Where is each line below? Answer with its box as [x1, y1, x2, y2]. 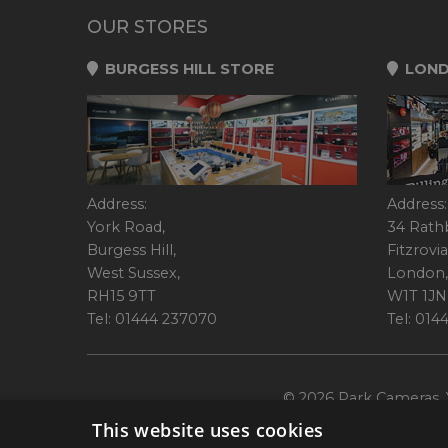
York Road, [87, 217, 165, 236]
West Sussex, [87, 263, 180, 282]
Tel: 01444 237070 [87, 309, 217, 328]
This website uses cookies [92, 418, 324, 442]
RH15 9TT [87, 286, 156, 305]
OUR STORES [87, 15, 208, 37]
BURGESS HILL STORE [100, 59, 274, 78]
